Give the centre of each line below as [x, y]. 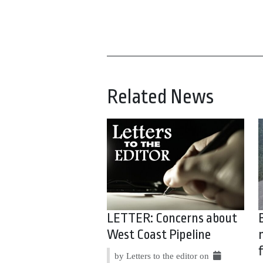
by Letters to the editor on [163, 255]
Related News [160, 97]
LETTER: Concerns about [172, 218]
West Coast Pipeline [159, 235]
